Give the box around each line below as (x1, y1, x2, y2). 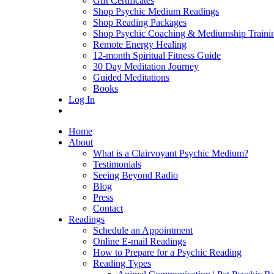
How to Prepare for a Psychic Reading (93, 247, 242, 257)
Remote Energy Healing (93, 39, 187, 50)
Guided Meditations (93, 72, 169, 83)
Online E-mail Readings (93, 236, 186, 246)
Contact (93, 203, 123, 213)
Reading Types (93, 258, 151, 268)
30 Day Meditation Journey (93, 61, 199, 72)
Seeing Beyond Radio (93, 170, 178, 180)
